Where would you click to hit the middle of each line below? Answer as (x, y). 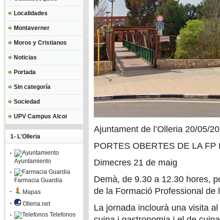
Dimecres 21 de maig (136, 163)
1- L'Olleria (25, 137)
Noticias (25, 57)
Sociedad (27, 102)
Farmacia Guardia (38, 180)
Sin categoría (32, 87)
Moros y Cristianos (40, 43)
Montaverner (32, 28)
